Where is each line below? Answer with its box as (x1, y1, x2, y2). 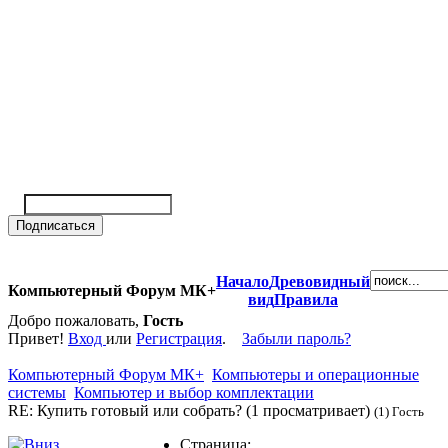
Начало (216, 272, 269, 290)
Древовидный (269, 272, 370, 290)
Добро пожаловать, (8, 311, 143, 329)
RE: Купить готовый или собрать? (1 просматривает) (8, 401, 374, 419)
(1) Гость (374, 403, 424, 419)
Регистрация (136, 329, 222, 347)
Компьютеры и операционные (212, 365, 419, 383)
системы (8, 383, 66, 401)
